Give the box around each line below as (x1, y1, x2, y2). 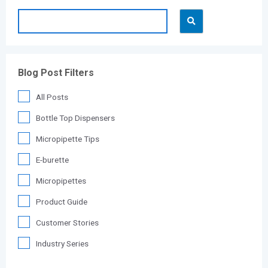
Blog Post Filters (18, 66, 95, 78)
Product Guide (36, 197, 88, 207)
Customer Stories (36, 218, 99, 228)
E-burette (36, 155, 69, 165)
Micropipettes (36, 176, 87, 186)
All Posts (36, 92, 69, 102)
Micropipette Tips (36, 134, 100, 144)
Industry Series (36, 239, 89, 249)
